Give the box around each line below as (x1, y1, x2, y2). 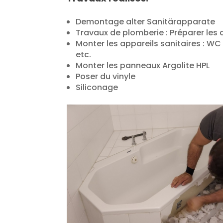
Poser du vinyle (76, 71, 136, 82)
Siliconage (76, 82, 118, 93)
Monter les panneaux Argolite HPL (76, 60, 210, 71)
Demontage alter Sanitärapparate (76, 16, 216, 27)
